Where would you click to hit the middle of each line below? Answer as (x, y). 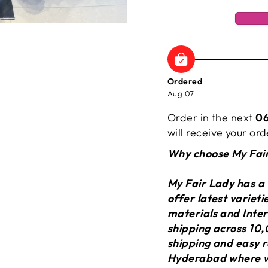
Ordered (185, 81)
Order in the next (212, 118)
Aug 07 (181, 93)
